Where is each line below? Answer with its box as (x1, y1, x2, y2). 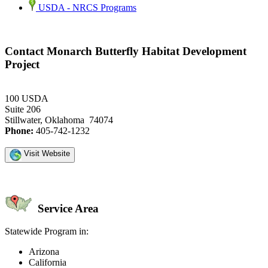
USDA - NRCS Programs (36, 2, 136, 13)
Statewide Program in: (5, 226, 89, 237)
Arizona (29, 246, 59, 257)
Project (5, 58, 39, 71)
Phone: (5, 125, 33, 136)
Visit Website (22, 148, 70, 158)
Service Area (35, 202, 99, 215)
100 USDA (5, 93, 48, 103)
